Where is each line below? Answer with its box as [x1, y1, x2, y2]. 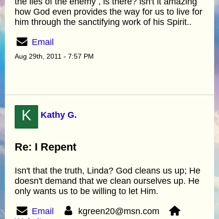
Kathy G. [41, 109, 77, 120]
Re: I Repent [15, 140, 76, 153]
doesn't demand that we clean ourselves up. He [15, 175, 199, 186]
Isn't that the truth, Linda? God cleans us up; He [15, 165, 200, 175]
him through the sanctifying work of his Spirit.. [15, 17, 192, 27]
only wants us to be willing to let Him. [15, 186, 158, 196]
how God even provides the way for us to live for [15, 6, 202, 17]
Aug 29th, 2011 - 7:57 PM [15, 52, 94, 60]
